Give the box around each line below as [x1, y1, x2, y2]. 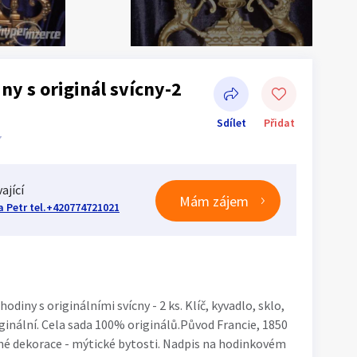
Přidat [263, 116, 295, 130]
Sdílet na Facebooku [127, 213, 241, 229]
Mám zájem [179, 191, 249, 210]
